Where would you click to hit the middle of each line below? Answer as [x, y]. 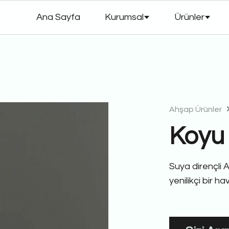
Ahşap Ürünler [196, 109]
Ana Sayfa [58, 17]
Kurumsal [124, 17]
